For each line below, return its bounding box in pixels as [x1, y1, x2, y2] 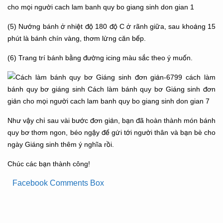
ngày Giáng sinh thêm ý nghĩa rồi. [7, 140, 114, 148]
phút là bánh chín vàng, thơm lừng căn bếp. [7, 34, 146, 42]
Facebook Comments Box [12, 178, 104, 187]
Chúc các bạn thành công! [7, 159, 90, 168]
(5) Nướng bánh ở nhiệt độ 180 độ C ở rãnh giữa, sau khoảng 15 [7, 22, 216, 30]
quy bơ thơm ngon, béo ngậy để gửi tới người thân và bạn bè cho [7, 128, 216, 136]
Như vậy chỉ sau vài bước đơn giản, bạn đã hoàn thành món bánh [7, 116, 216, 124]
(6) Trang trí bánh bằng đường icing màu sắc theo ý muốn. [7, 53, 193, 62]
